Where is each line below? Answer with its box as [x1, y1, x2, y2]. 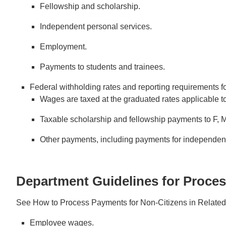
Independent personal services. [40, 22, 152, 31]
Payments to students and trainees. [40, 62, 165, 71]
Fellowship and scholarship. [40, 2, 141, 11]
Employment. [40, 42, 87, 51]
